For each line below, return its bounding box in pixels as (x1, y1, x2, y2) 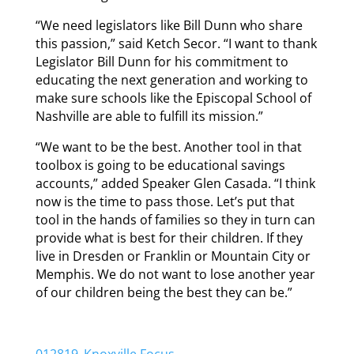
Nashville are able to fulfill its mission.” (35, 107, 263, 126)
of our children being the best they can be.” (35, 284, 292, 302)
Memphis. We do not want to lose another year (35, 265, 315, 284)
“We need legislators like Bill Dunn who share (35, 17, 303, 35)
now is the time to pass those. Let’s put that (35, 193, 295, 211)
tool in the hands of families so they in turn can (35, 211, 315, 229)
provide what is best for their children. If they (35, 229, 303, 247)
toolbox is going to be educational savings (35, 156, 285, 175)
